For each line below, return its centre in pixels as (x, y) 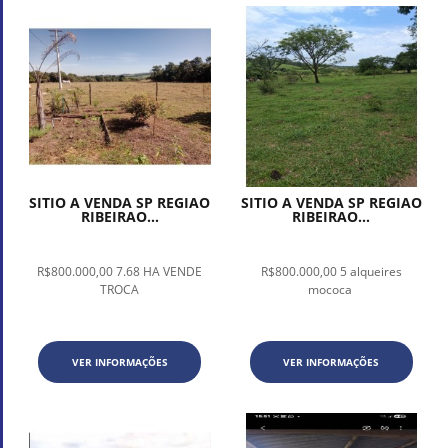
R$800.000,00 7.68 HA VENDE (120, 271)
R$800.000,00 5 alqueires (331, 271)
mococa (331, 289)
